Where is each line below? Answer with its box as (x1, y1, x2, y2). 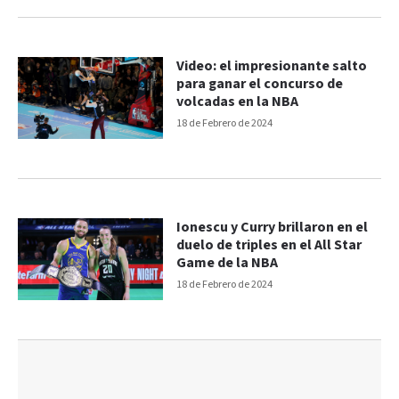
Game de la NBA (176, 253, 279, 273)
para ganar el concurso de (176, 75, 344, 94)
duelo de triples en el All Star (176, 235, 362, 255)
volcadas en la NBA (176, 93, 299, 112)
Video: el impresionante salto (176, 57, 368, 77)
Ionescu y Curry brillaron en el (176, 217, 369, 237)
